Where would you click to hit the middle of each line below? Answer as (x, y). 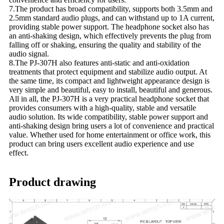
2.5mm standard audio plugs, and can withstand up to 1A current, (112, 17)
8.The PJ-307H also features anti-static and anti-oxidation (99, 62)
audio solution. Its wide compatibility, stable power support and (108, 116)
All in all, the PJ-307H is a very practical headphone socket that (109, 98)
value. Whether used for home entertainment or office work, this (110, 134)
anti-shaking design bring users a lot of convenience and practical (111, 125)
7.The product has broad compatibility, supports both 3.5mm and (111, 8)
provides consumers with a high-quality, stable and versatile (102, 107)
